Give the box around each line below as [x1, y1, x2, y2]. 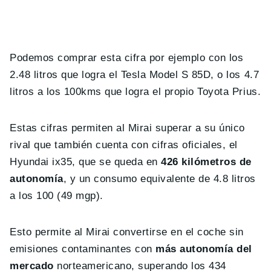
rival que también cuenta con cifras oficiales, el [10, 139, 238, 151]
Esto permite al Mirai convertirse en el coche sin [10, 226, 244, 238]
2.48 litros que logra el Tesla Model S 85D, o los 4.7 [10, 69, 260, 81]
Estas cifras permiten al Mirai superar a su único [10, 122, 245, 134]
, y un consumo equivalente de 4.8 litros [63, 173, 256, 185]
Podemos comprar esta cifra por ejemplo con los [10, 52, 244, 64]
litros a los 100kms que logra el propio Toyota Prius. [10, 86, 261, 98]
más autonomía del [152, 243, 252, 255]
